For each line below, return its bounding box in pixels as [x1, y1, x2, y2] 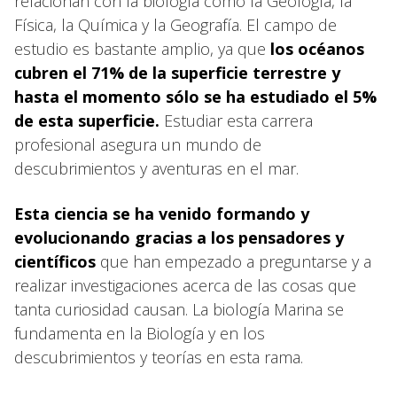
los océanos [270, 37, 364, 59]
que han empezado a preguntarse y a [96, 250, 371, 272]
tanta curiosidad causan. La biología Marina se [14, 298, 344, 320]
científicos [14, 250, 96, 272]
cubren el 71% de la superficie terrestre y [14, 61, 340, 83]
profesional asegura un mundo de [14, 133, 261, 155]
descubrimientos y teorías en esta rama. [14, 346, 303, 368]
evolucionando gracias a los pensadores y [14, 226, 344, 248]
